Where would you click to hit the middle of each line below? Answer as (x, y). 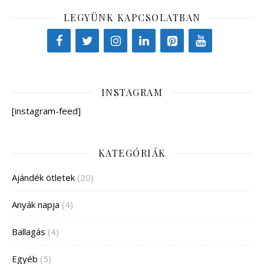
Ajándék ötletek (43, 178)
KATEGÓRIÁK (132, 153)
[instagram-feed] (46, 111)
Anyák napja (36, 205)
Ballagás (29, 232)
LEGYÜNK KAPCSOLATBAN (132, 18)
